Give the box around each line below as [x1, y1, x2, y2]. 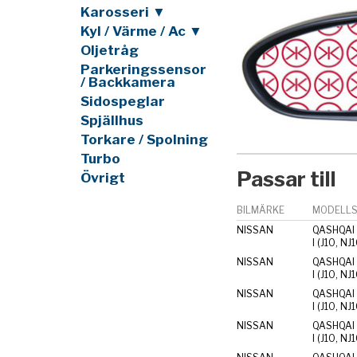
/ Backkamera [80, 73, 175, 90]
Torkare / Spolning [80, 131, 208, 147]
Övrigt [80, 169, 125, 186]
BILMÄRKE [236, 203, 284, 216]
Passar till [236, 167, 336, 192]
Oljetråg [80, 41, 139, 58]
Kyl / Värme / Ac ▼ [80, 22, 202, 39]
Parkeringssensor [80, 61, 206, 77]
